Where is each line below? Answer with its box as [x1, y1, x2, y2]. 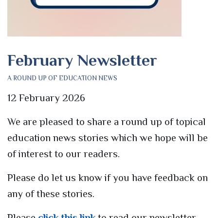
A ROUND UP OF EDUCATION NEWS [7, 74, 117, 82]
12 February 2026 [7, 92, 85, 104]
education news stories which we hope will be [7, 132, 208, 144]
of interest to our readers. [7, 148, 120, 160]
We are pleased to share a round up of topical [7, 116, 206, 128]
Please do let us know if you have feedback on [7, 172, 208, 184]
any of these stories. [7, 188, 94, 200]
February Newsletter [7, 51, 157, 70]
